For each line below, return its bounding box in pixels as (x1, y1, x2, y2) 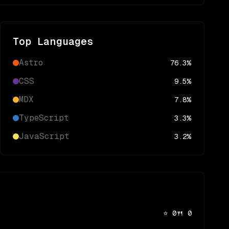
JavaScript (19, 131, 69, 141)
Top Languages (13, 36, 94, 47)
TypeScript (19, 113, 68, 123)
